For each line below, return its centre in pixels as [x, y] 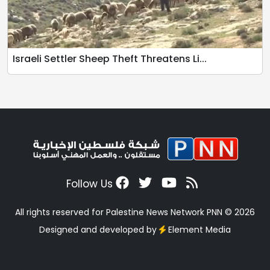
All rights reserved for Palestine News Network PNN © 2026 [135, 212]
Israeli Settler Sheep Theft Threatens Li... [110, 59]
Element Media [199, 230]
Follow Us [91, 184]
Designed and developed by [99, 230]
